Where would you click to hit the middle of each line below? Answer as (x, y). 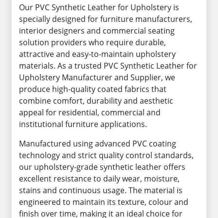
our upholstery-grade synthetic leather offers (102, 167)
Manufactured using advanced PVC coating (98, 144)
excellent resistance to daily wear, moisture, (99, 179)
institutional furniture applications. (83, 124)
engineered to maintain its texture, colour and (104, 202)
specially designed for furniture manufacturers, (106, 19)
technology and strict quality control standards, (106, 155)
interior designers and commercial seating (97, 31)
